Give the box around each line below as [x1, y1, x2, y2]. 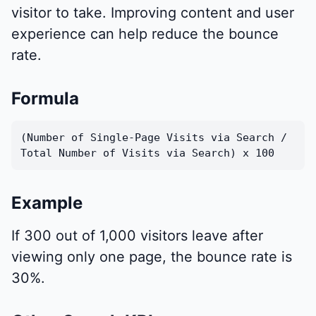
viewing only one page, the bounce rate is [11, 248, 292, 265]
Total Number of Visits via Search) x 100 [20, 146, 274, 159]
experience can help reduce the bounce [11, 25, 279, 43]
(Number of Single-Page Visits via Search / [20, 130, 287, 144]
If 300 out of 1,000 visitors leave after [11, 226, 263, 244]
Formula [11, 88, 79, 109]
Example [11, 192, 83, 213]
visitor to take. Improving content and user [11, 4, 294, 22]
